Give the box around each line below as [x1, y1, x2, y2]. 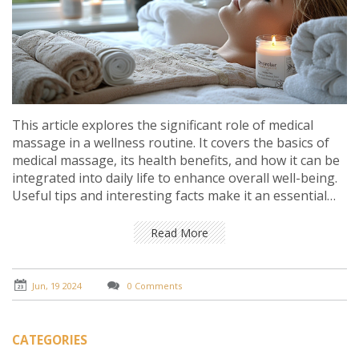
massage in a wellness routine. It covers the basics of [12, 134, 329, 152]
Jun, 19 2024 [32, 279, 82, 292]
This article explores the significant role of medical [12, 116, 313, 135]
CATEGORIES [12, 331, 87, 349]
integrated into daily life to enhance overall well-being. [12, 169, 337, 188]
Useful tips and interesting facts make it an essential [12, 187, 327, 205]
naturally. [12, 222, 68, 240]
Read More [151, 224, 208, 240]
